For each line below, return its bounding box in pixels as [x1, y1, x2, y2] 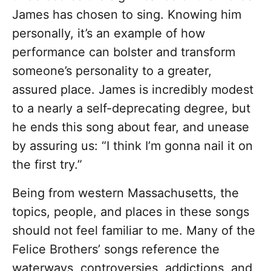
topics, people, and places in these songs [12, 204, 249, 220]
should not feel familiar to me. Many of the [12, 223, 255, 238]
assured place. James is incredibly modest [12, 82, 253, 97]
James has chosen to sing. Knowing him [12, 7, 241, 22]
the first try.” [12, 157, 82, 172]
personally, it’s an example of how [12, 26, 205, 41]
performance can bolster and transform [12, 45, 235, 60]
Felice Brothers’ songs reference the [12, 242, 220, 257]
